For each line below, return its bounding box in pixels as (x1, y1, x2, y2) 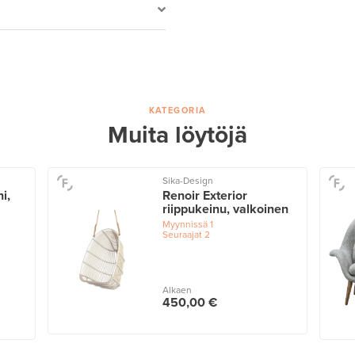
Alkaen (162, 284, 192, 296)
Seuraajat (162, 229, 202, 241)
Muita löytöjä (108, 120, 247, 151)
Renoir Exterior (162, 188, 247, 204)
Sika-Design (162, 175, 213, 187)
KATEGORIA (148, 105, 207, 116)
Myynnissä (162, 219, 208, 231)
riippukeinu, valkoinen (162, 201, 288, 218)
